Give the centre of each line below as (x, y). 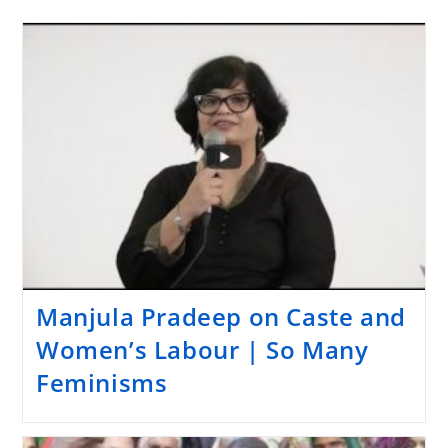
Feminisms (101, 383)
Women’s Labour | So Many (202, 350)
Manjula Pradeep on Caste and (220, 317)
